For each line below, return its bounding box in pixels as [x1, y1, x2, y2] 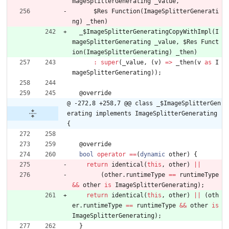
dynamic [140, 151, 165, 158]
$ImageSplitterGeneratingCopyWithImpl [83, 28, 212, 36]
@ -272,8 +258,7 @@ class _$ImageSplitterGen [67, 100, 221, 107]
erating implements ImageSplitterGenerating [67, 110, 217, 118]
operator [97, 151, 126, 158]
